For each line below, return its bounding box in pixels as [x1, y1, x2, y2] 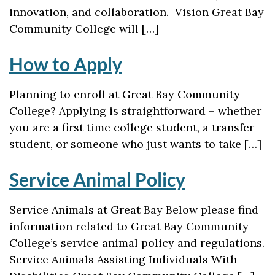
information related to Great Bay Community [9, 219, 249, 233]
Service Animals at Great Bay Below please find [9, 203, 258, 217]
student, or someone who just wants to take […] [9, 137, 261, 151]
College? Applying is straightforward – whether [9, 104, 261, 118]
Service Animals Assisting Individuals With [9, 252, 237, 266]
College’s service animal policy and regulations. [9, 236, 265, 250]
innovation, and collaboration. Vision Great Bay [9, 5, 264, 19]
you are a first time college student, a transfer [9, 120, 254, 134]
